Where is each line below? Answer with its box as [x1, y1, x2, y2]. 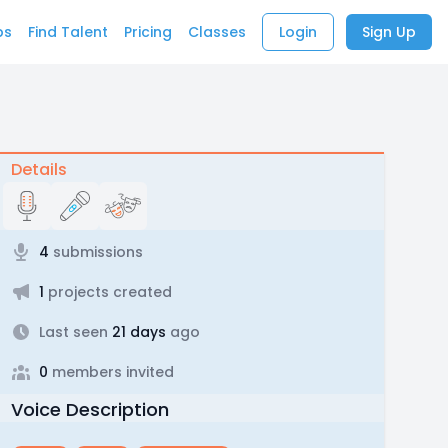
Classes [188, 22, 246, 42]
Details [10, 158, 67, 181]
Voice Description [10, 397, 169, 422]
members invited [47, 362, 174, 382]
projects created [43, 282, 172, 302]
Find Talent [28, 22, 108, 42]
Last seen [38, 322, 108, 342]
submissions [48, 242, 143, 262]
